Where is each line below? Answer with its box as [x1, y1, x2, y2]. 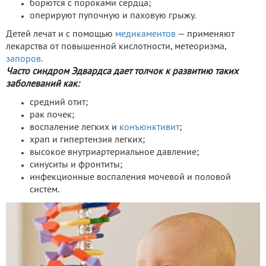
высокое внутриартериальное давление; [30, 148, 199, 157]
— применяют [176, 30, 235, 39]
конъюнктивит [119, 123, 179, 132]
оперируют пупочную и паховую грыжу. [30, 11, 196, 20]
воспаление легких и [30, 123, 119, 132]
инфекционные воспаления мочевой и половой [30, 173, 231, 182]
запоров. [6, 55, 43, 64]
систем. [30, 185, 59, 194]
